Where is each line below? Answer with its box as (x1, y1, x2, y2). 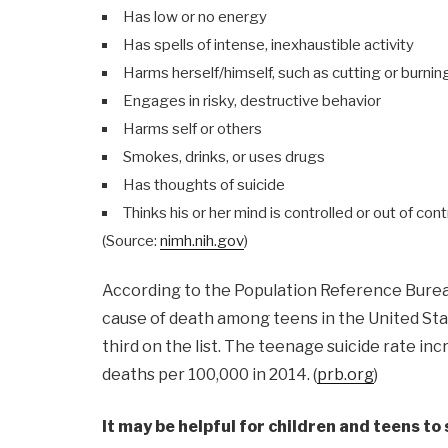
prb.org (317, 365, 374, 385)
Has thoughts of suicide (123, 175, 285, 194)
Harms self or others (123, 119, 262, 138)
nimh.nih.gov (160, 231, 244, 250)
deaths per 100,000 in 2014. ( (102, 365, 317, 385)
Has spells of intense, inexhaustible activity (123, 35, 414, 54)
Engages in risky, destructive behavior (123, 91, 381, 110)
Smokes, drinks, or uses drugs (123, 147, 325, 166)
